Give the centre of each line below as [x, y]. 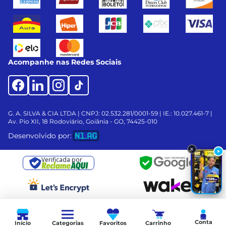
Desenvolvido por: [40, 135]
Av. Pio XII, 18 [28, 121]
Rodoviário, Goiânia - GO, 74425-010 [103, 121]
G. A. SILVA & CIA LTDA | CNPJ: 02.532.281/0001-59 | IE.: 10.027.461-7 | [110, 113]
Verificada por [62, 159]
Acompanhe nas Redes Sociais [65, 62]
